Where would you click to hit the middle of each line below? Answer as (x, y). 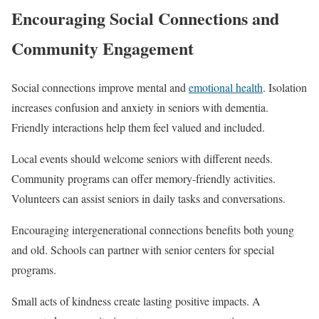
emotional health (226, 87)
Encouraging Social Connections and (145, 18)
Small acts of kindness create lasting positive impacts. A (136, 300)
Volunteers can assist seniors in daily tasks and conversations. (148, 198)
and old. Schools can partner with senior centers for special (143, 249)
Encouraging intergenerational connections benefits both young (153, 229)
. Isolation (285, 87)
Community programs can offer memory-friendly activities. (143, 178)
